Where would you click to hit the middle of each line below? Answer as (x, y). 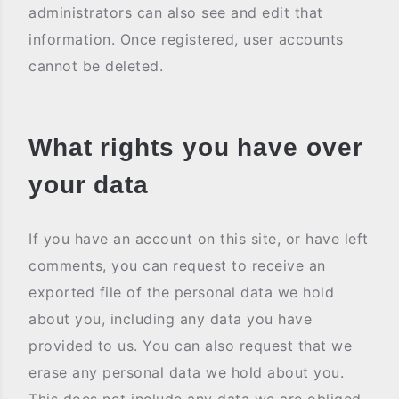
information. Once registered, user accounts (186, 39)
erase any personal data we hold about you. (186, 372)
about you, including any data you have (170, 319)
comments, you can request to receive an (177, 265)
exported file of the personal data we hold (181, 292)
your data (89, 185)
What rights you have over (196, 147)
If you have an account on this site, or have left (199, 239)
